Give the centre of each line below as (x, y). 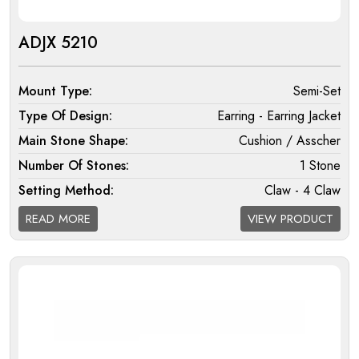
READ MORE (58, 219)
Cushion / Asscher (290, 141)
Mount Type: (55, 91)
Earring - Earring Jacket (279, 116)
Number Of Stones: (74, 166)
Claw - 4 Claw (303, 191)
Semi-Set (317, 91)
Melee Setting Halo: (77, 240)
